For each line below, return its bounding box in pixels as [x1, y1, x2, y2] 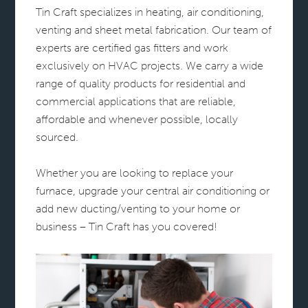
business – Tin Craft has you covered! [36, 220, 218, 233]
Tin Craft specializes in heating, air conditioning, [36, 5, 265, 19]
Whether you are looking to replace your [36, 166, 234, 179]
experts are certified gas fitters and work [36, 41, 229, 54]
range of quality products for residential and [36, 77, 246, 90]
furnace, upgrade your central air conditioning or [36, 184, 270, 197]
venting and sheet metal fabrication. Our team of [36, 23, 272, 36]
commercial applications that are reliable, [36, 95, 236, 108]
